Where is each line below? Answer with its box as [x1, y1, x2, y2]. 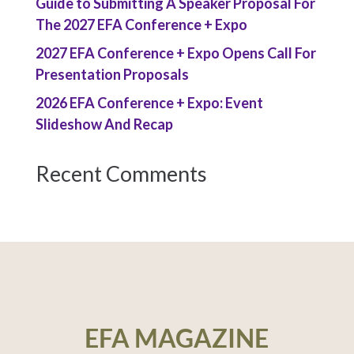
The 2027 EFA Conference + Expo [35, 15, 247, 33]
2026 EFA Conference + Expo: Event [35, 93, 263, 111]
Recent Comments [35, 160, 207, 186]
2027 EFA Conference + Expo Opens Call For [35, 43, 316, 62]
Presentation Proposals [35, 65, 189, 83]
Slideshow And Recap [35, 115, 173, 133]
